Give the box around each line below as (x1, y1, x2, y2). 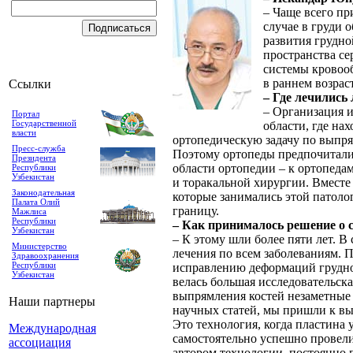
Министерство (12, 241, 67, 251)
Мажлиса (12, 206, 46, 216)
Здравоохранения (12, 251, 79, 260)
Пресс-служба (12, 143, 65, 153)
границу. (173, 204, 219, 218)
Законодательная (12, 188, 75, 197)
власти (12, 128, 36, 137)
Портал (12, 109, 39, 118)
